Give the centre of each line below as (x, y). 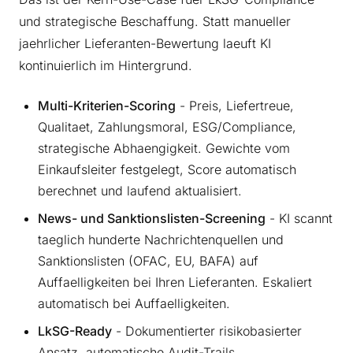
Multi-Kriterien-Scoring (107, 105)
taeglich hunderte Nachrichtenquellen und (161, 239)
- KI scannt (299, 218)
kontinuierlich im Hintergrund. (106, 65)
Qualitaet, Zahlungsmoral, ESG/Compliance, (167, 126)
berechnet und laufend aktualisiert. (140, 190)
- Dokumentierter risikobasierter (207, 331)
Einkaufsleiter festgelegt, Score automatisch (167, 169)
